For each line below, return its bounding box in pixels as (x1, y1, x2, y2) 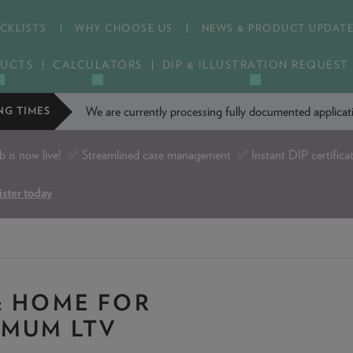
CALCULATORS (53, 58, 143, 71)
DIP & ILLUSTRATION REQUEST (162, 58, 349, 71)
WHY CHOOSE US (75, 22, 173, 34)
